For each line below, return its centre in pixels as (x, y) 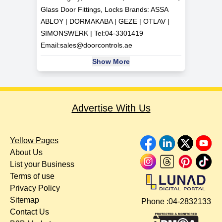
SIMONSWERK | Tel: (73, 33)
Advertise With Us (111, 108)
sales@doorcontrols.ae (96, 45)
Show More (111, 62)
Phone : (155, 202)
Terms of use (32, 176)
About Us (26, 153)
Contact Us (29, 212)
